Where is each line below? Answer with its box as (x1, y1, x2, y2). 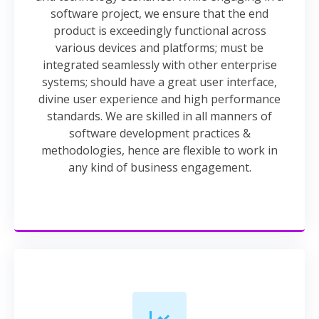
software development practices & (68, 125, 251, 141)
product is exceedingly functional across (53, 23, 266, 38)
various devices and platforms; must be (56, 40, 263, 56)
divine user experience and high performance (38, 91, 281, 107)
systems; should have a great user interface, (42, 74, 277, 90)
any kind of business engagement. (68, 159, 251, 175)
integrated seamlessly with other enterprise (42, 57, 277, 73)
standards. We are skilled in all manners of (47, 108, 272, 124)
